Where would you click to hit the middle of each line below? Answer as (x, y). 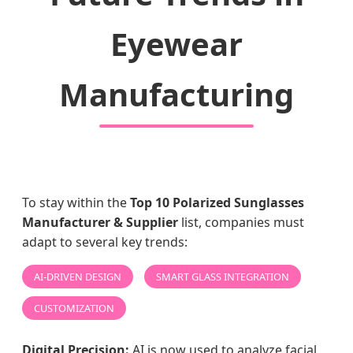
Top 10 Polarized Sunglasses (217, 203)
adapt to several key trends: (105, 242)
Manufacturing (176, 95)
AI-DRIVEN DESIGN (78, 277)
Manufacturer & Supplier (100, 223)
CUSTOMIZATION (74, 308)
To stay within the (76, 203)
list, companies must (241, 223)
